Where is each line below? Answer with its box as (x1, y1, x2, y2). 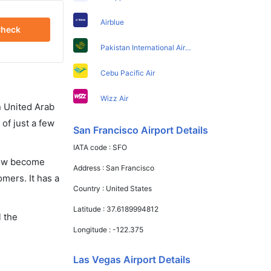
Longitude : (73, 224, 113, 234)
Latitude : (73, 204, 107, 214)
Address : (73, 163, 106, 172)
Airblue (100, 17, 125, 27)
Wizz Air (100, 93, 129, 103)
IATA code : (73, 142, 113, 152)
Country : (73, 183, 106, 193)
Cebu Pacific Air (100, 68, 155, 77)
